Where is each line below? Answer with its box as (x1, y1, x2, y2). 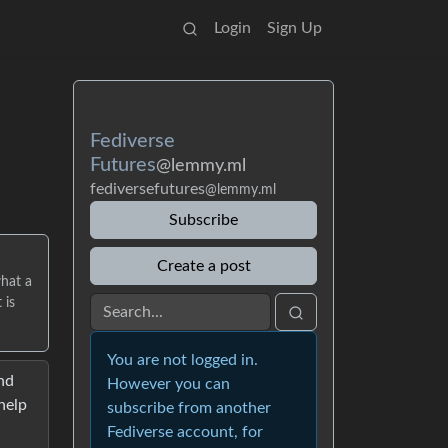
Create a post (156, 258, 251, 274)
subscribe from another (107, 400, 271, 416)
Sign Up (267, 20, 322, 36)
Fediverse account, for (107, 424, 263, 440)
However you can (107, 376, 230, 392)
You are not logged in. (107, 352, 258, 368)
